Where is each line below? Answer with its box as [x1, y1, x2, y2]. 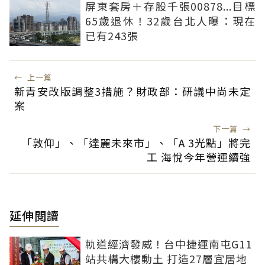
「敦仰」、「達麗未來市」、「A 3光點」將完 [21, 135, 251, 151]
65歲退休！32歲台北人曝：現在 [85, 13, 256, 29]
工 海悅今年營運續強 [147, 149, 251, 165]
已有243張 [85, 28, 138, 44]
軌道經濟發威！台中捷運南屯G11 [85, 236, 252, 252]
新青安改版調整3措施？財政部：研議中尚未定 [14, 83, 251, 99]
